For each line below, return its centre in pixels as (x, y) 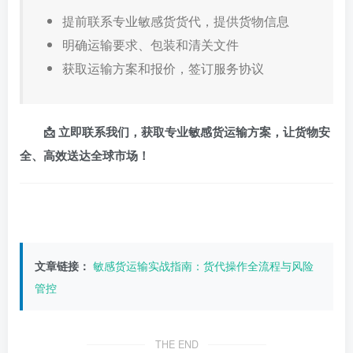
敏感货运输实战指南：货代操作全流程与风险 (203, 265)
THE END (176, 344)
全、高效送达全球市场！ (85, 155)
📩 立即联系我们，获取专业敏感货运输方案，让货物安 (187, 131)
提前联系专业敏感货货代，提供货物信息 (176, 20)
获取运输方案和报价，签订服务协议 (163, 68)
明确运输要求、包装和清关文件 (150, 44)
